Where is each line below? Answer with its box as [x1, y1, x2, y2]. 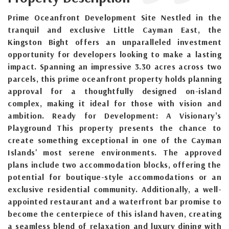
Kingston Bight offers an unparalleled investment [8, 36, 221, 47]
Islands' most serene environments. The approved [8, 147, 221, 157]
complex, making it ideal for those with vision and [8, 98, 221, 108]
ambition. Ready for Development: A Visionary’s [8, 110, 221, 121]
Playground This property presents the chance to [8, 122, 221, 133]
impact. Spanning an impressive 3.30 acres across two [8, 61, 221, 72]
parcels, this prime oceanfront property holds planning [8, 73, 221, 84]
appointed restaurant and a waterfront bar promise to [8, 196, 221, 207]
